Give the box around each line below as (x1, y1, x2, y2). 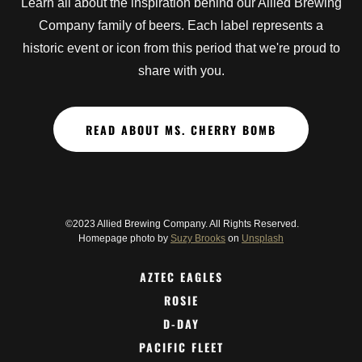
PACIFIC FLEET (138, 339, 224, 356)
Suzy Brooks (170, 233, 225, 245)
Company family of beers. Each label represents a (39, 19, 323, 33)
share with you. (137, 64, 225, 78)
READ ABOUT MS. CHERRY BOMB (86, 120, 276, 138)
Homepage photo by (78, 233, 170, 245)
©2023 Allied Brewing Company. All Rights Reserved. (63, 218, 299, 230)
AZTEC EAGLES (139, 268, 223, 286)
